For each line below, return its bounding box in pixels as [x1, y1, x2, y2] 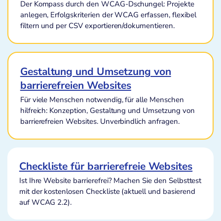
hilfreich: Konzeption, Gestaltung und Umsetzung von [20, 106, 195, 116]
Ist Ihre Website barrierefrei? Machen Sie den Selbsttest [19, 175, 202, 185]
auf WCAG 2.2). [19, 197, 72, 207]
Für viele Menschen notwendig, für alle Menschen [20, 95, 184, 105]
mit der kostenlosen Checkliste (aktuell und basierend [19, 186, 195, 196]
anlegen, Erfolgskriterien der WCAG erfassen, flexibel [20, 10, 196, 20]
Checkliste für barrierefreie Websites [19, 159, 193, 174]
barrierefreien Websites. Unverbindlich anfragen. [20, 116, 180, 127]
